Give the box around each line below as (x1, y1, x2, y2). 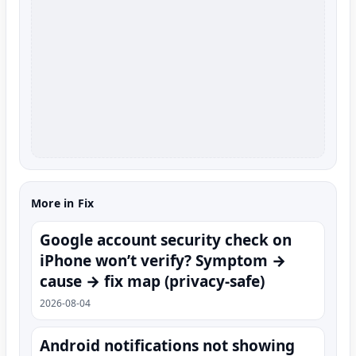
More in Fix (31, 195, 95, 211)
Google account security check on (40, 229, 292, 250)
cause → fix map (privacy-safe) (40, 270, 265, 292)
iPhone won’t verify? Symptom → (40, 250, 286, 271)
